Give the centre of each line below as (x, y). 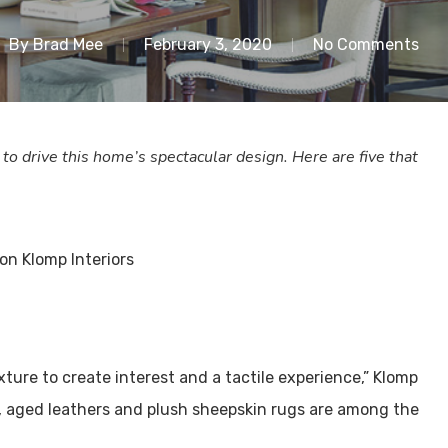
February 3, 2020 (208, 44)
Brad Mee (68, 44)
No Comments (366, 44)
